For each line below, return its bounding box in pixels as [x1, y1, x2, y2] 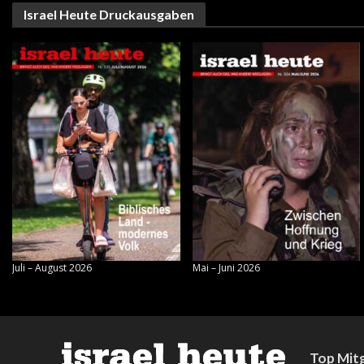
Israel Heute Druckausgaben [24, 6, 194, 22]
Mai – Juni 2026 [192, 261, 260, 275]
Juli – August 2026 [12, 261, 92, 275]
